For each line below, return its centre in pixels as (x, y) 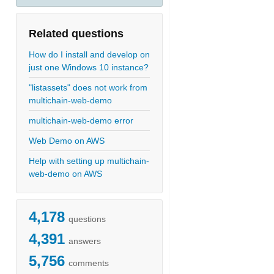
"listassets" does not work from (88, 87)
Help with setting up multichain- (89, 161)
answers (85, 241)
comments (89, 263)
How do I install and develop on (89, 54)
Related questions (76, 34)
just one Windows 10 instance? (89, 67)
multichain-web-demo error (81, 120)
